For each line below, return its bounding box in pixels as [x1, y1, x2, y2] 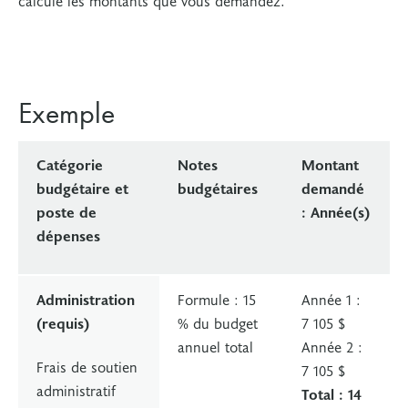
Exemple [18, 95, 121, 132]
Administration [36, 289, 135, 309]
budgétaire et [36, 178, 128, 198]
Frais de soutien [36, 356, 138, 376]
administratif [36, 380, 116, 400]
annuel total [178, 336, 253, 356]
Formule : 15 [178, 289, 256, 309]
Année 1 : [301, 289, 361, 309]
